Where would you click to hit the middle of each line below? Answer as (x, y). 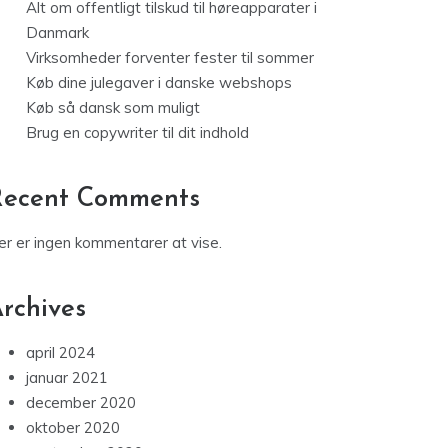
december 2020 (81, 403)
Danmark (57, 33)
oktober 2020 (73, 428)
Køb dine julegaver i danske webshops (159, 83)
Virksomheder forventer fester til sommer (170, 58)
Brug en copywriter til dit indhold (137, 133)
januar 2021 (67, 378)
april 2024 (60, 353)
